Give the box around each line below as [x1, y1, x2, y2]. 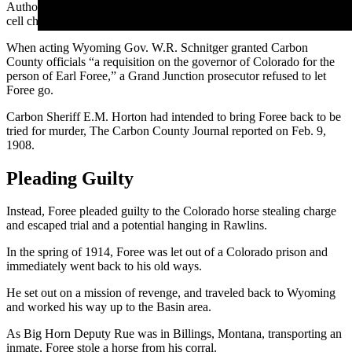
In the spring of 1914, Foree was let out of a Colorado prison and [6, 245, 328, 259]
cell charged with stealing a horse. [6, 13, 174, 27]
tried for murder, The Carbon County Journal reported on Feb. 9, [6, 123, 326, 137]
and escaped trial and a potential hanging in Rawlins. [6, 218, 267, 233]
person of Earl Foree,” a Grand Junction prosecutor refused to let [6, 68, 326, 82]
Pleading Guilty [6, 167, 134, 189]
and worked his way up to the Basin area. [6, 300, 211, 314]
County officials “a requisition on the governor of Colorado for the [6, 54, 335, 68]
